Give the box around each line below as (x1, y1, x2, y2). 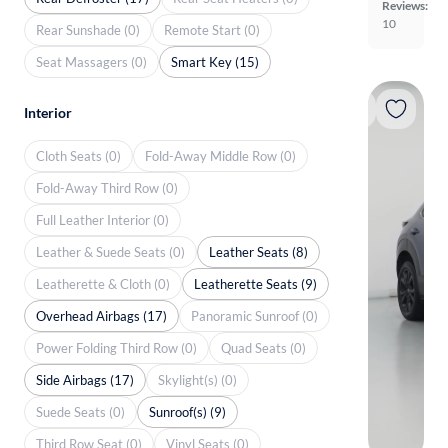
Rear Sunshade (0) (36, 21, 140, 38)
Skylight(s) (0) (158, 371, 237, 388)
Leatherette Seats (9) (194, 275, 317, 292)
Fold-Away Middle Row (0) (145, 147, 296, 164)
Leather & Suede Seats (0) (36, 243, 185, 260)
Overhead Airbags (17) (36, 307, 167, 324)
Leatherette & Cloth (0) (36, 275, 170, 292)
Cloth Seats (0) (36, 147, 121, 164)
